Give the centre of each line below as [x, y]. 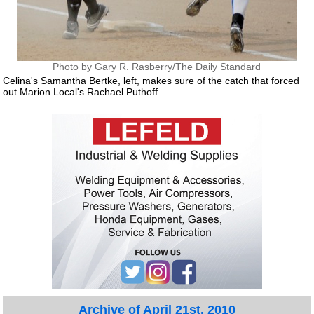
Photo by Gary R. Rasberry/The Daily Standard [157, 67]
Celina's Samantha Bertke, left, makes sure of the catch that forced [151, 80]
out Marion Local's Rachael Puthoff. [82, 91]
